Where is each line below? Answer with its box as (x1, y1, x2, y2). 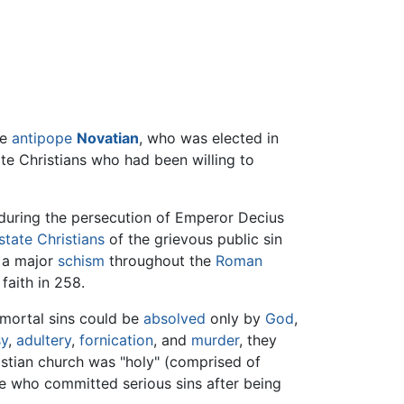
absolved (143, 309, 206, 328)
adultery (16, 331, 71, 350)
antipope (12, 129, 72, 148)
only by (206, 309, 265, 328)
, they (239, 331, 277, 350)
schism (58, 252, 105, 271)
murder (191, 331, 239, 350)
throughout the (105, 252, 216, 271)
